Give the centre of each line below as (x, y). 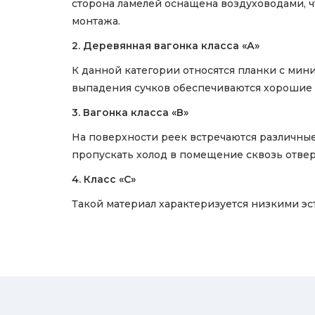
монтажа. (96, 21)
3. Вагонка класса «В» (130, 112)
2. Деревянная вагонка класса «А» (166, 46)
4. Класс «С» (104, 179)
